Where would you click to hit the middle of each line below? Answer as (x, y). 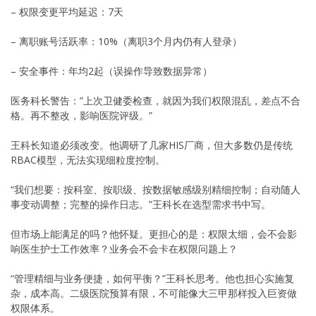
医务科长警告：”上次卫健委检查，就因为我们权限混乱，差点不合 (156, 100)
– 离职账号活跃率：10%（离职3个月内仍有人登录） (126, 41)
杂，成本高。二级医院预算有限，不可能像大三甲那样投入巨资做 (154, 293)
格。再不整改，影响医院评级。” (81, 115)
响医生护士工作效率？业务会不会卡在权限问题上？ (124, 248)
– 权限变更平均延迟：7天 (67, 11)
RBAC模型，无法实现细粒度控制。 (88, 159)
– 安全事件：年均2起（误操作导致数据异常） (111, 71)
